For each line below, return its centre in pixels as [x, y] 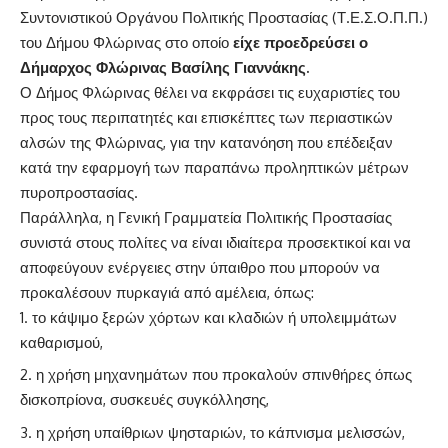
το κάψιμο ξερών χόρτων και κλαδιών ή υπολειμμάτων [214, 317]
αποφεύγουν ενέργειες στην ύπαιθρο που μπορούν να [200, 267]
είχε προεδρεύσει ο [300, 42]
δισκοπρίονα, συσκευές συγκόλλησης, [144, 400]
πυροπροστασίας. [79, 192]
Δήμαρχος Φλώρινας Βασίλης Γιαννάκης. [164, 67]
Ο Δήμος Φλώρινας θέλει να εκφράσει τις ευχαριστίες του [210, 92]
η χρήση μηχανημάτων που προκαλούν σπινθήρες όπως [224, 375]
